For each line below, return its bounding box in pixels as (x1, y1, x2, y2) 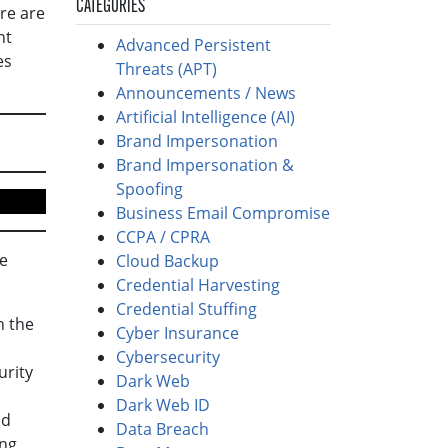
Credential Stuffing (116, 298, 261, 321)
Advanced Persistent (116, 34, 271, 57)
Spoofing (116, 178, 183, 201)
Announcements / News (116, 82, 296, 105)
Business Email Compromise (116, 202, 330, 225)
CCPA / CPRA (116, 226, 210, 249)
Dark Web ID (116, 394, 210, 417)
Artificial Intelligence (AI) (116, 106, 295, 129)
